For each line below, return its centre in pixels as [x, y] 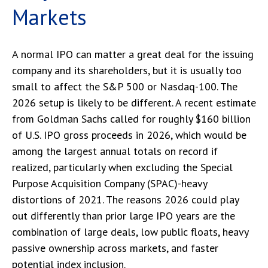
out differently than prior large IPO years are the [124, 216]
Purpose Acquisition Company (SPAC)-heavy [109, 183]
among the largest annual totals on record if [115, 151]
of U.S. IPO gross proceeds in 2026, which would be [129, 135]
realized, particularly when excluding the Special [122, 167]
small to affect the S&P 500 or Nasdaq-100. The [125, 86]
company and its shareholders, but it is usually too [127, 70]
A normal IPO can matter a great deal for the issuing [133, 54]
